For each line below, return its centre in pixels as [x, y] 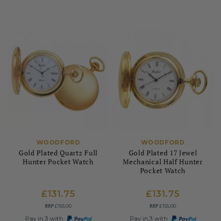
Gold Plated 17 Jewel [163, 153]
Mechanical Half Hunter [163, 162]
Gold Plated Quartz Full [58, 153]
